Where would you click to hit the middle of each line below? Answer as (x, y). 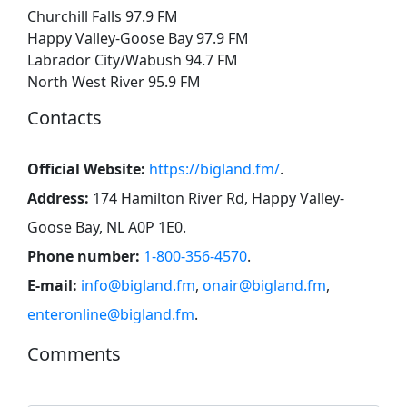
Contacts (65, 117)
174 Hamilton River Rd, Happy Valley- (218, 198)
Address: (58, 198)
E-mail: (52, 285)
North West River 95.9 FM (114, 81)
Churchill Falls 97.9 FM (103, 16)
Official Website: (86, 169)
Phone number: (84, 256)
